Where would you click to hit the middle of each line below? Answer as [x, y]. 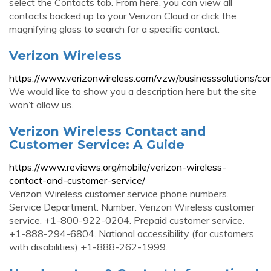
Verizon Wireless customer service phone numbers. [119, 194]
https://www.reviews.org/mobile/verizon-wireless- [118, 167]
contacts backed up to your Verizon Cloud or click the [123, 16]
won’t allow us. [41, 105]
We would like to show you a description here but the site [133, 91]
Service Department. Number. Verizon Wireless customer [132, 207]
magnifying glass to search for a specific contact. [114, 29]
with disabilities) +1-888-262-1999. [88, 247]
